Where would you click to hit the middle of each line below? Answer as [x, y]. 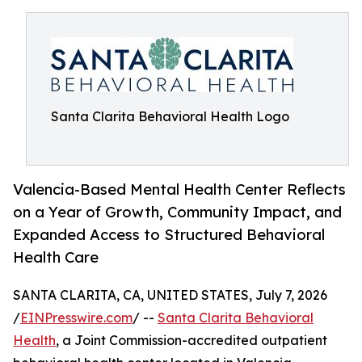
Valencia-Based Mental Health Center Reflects [179, 189]
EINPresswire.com [76, 318]
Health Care [56, 257]
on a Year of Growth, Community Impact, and [177, 212]
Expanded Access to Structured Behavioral [169, 235]
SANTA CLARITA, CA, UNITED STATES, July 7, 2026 [170, 295]
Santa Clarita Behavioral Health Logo [170, 116]
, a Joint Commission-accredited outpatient [192, 341]
